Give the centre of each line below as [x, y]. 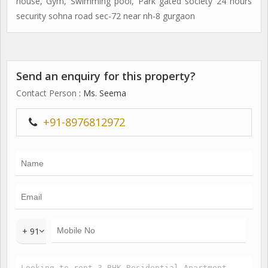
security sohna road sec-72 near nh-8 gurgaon [106, 16]
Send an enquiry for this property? [106, 76]
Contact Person [46, 93]
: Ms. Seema [101, 93]
